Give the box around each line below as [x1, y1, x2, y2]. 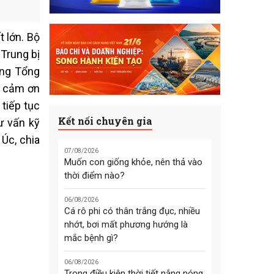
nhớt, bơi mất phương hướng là [64, 219, 188, 231]
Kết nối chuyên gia [57, 114, 152, 127]
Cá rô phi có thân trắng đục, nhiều [64, 206, 200, 217]
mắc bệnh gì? [64, 232, 118, 244]
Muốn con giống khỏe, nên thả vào [64, 157, 202, 168]
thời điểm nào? [64, 170, 125, 182]
